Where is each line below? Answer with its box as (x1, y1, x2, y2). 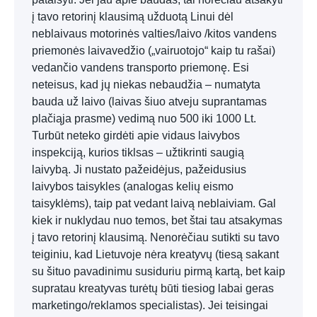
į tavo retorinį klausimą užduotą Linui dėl (32, 11, 234, 23)
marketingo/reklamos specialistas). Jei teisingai (32, 299, 268, 311)
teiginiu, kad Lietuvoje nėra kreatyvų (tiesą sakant (32, 248, 279, 260)
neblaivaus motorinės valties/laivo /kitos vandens (32, 28, 277, 40)
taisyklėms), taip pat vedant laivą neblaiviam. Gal (32, 197, 276, 209)
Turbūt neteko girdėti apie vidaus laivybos (32, 129, 240, 142)
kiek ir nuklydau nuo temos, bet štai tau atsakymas (32, 214, 282, 226)
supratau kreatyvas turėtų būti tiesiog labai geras (32, 282, 274, 294)
